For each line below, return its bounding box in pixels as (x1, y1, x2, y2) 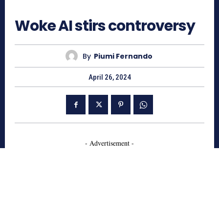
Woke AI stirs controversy (15, 16, 195, 37)
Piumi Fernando (93, 51, 153, 61)
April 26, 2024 (88, 73, 131, 82)
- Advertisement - (85, 138, 134, 148)
